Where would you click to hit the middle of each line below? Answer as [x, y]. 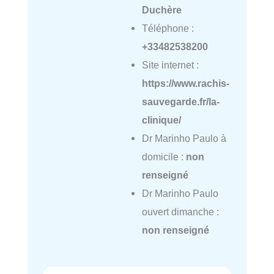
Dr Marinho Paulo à [184, 139]
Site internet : [170, 65]
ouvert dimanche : [180, 212]
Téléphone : [168, 28]
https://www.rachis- [185, 83]
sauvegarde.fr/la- [180, 102]
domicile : [164, 157]
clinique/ [161, 120]
